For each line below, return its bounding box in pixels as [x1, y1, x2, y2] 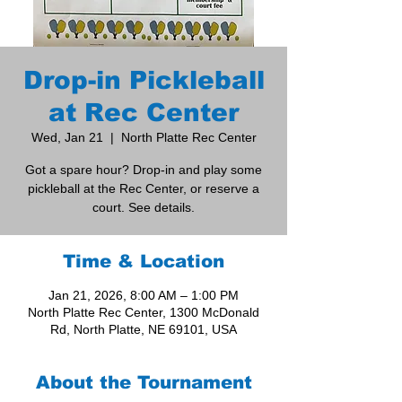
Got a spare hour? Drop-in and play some [25, 162, 262, 178]
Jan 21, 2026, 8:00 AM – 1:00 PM [48, 288, 239, 303]
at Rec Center [48, 99, 239, 127]
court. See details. [92, 200, 195, 215]
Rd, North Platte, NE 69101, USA [50, 322, 237, 337]
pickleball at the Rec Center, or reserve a [28, 181, 259, 197]
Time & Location [63, 251, 224, 272]
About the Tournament [35, 372, 252, 393]
